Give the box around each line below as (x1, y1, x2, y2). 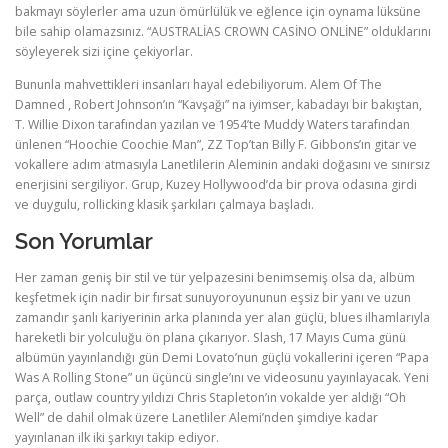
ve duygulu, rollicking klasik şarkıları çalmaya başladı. (15, 196, 314, 214)
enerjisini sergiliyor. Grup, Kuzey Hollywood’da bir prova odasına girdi (15, 176, 417, 194)
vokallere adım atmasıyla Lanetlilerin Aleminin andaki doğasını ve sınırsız (15, 156, 430, 174)
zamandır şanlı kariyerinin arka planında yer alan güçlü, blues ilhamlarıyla (15, 308, 430, 326)
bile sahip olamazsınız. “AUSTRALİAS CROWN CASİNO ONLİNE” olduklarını (15, 23, 431, 41)
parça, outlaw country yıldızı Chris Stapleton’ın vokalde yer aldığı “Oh (15, 388, 406, 406)
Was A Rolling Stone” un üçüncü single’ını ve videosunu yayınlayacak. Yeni (15, 368, 429, 386)
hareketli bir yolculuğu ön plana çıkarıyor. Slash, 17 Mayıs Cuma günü (15, 328, 406, 346)
